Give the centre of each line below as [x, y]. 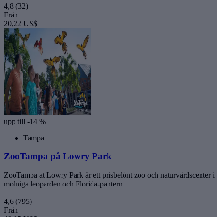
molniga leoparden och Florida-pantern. [64, 184]
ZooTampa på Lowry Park [58, 156]
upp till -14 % [25, 121]
